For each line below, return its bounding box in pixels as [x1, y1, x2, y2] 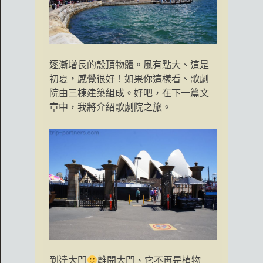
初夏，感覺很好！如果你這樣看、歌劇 [49, 73, 209, 85]
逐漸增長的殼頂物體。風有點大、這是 [49, 59, 209, 70]
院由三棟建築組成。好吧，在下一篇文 [49, 87, 209, 99]
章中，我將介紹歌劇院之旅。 [49, 101, 171, 113]
